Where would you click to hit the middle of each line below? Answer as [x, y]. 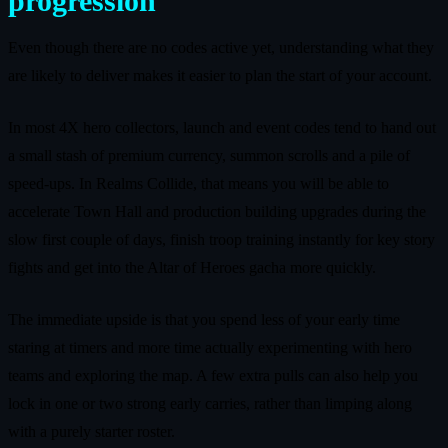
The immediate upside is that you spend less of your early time [204, 319]
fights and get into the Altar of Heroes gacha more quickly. [192, 267]
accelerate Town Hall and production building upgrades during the [217, 211]
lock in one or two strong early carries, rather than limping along [210, 403]
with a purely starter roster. [91, 431]
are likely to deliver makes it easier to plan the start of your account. [220, 75]
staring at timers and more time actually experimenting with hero [210, 347]
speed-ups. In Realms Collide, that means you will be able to [198, 183]
